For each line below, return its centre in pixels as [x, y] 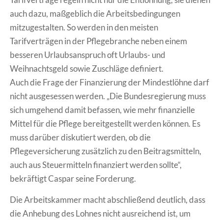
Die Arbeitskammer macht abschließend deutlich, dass [108, 200]
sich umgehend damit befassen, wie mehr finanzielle [102, 110]
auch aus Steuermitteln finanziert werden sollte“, [96, 165]
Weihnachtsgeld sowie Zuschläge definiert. [87, 69]
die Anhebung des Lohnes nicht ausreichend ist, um [100, 214]
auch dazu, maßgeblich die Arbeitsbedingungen [95, 14]
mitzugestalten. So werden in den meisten [84, 27]
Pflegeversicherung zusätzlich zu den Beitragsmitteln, [106, 151]
